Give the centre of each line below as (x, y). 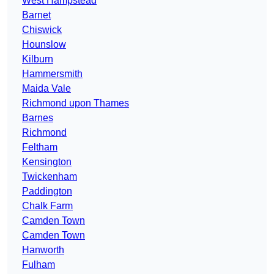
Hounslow (44, 45)
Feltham (40, 147)
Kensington (47, 162)
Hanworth (43, 250)
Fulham (39, 265)
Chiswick (42, 30)
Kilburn (38, 59)
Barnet (36, 15)
